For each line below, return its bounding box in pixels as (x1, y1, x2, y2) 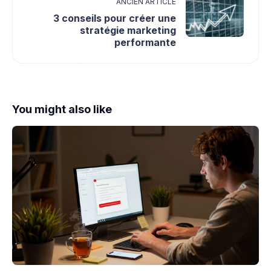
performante (114, 36, 176, 48)
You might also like (12, 102, 112, 116)
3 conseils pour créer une (53, 11, 176, 24)
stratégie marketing (80, 24, 176, 36)
